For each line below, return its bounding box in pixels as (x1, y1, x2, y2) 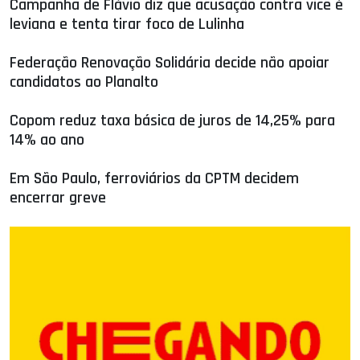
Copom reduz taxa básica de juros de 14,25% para (10, 110, 335, 132)
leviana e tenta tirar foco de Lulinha (10, 14, 244, 35)
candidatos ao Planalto (10, 72, 158, 93)
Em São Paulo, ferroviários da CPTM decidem (10, 168, 299, 190)
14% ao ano (10, 129, 84, 151)
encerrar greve (10, 187, 106, 209)
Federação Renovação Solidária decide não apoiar (10, 52, 329, 74)
